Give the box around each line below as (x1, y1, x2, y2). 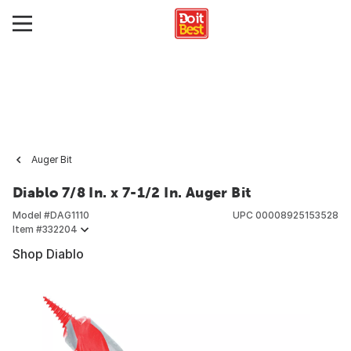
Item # (13, 223, 42, 235)
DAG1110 (50, 209, 89, 221)
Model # (13, 209, 50, 221)
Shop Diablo (13, 246, 84, 262)
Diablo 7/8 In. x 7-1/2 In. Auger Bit (13, 184, 251, 201)
